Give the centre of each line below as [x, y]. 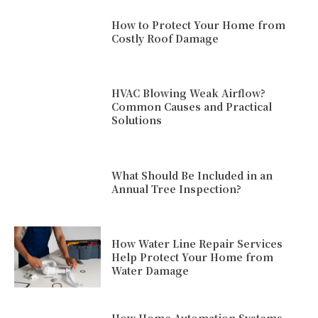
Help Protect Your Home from [193, 257]
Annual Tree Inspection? [177, 188]
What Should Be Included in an [192, 175]
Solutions [137, 120]
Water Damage [150, 270]
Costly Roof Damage [165, 39]
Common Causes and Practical [192, 107]
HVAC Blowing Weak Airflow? [189, 93]
